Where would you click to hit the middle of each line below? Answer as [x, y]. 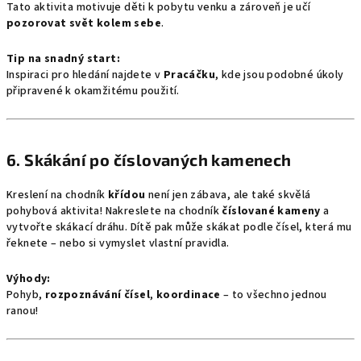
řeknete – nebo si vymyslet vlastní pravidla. [118, 243]
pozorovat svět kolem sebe [84, 23]
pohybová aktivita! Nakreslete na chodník [114, 211]
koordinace [188, 295]
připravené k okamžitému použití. [93, 91]
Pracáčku [189, 75]
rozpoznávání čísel [98, 295]
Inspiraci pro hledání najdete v [85, 75]
